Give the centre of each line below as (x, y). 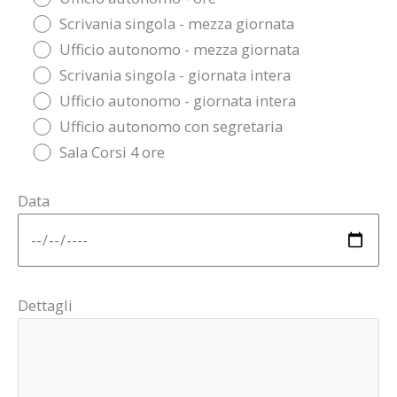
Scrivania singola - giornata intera (175, 74)
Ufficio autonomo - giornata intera (178, 100)
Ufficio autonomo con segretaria (171, 126)
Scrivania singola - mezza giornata (177, 23)
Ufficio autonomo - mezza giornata (180, 49)
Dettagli (45, 305)
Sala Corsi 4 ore (113, 152)
